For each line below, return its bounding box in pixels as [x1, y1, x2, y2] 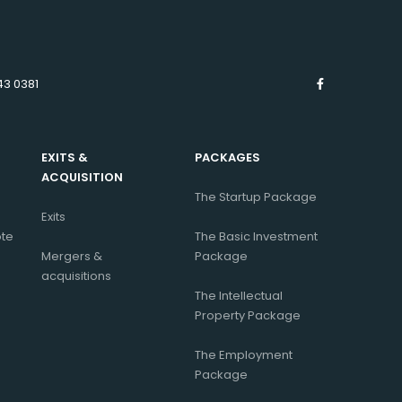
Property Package [195, 307, 301, 325]
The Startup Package [195, 188, 317, 206]
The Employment [195, 346, 293, 364]
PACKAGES [195, 149, 260, 167]
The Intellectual [195, 287, 283, 305]
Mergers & [41, 248, 102, 266]
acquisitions [41, 267, 111, 285]
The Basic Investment [195, 228, 318, 246]
